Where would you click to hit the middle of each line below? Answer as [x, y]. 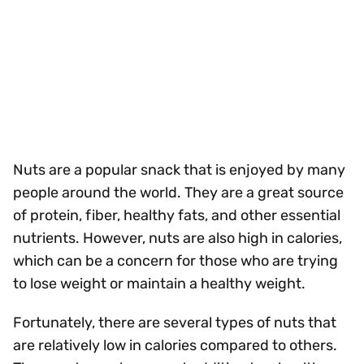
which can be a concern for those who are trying [175, 261]
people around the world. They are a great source [178, 193]
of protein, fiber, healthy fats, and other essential [177, 215]
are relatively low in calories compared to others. [175, 345]
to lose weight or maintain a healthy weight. [159, 284]
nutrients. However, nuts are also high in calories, [178, 238]
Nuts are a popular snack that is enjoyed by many [179, 170]
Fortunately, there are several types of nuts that [175, 323]
